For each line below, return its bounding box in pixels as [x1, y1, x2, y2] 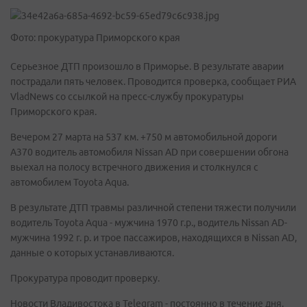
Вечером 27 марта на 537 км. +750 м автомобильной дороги [10, 132, 277, 143]
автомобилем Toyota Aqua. [10, 177, 129, 188]
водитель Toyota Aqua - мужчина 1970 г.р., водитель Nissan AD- [10, 217, 287, 228]
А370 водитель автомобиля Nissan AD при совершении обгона [10, 147, 288, 158]
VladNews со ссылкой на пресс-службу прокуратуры [10, 91, 244, 102]
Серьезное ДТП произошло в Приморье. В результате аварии [10, 61, 284, 72]
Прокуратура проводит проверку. [10, 273, 160, 284]
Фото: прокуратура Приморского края [10, 32, 180, 43]
